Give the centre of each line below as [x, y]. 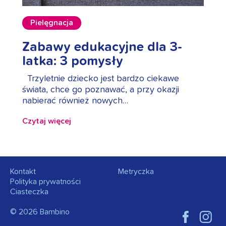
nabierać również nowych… [75, 101]
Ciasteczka [29, 192]
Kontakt [23, 172]
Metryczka [136, 172]
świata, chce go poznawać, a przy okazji [101, 90]
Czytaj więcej [47, 121]
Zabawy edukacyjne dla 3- [102, 47]
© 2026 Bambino [40, 212]
